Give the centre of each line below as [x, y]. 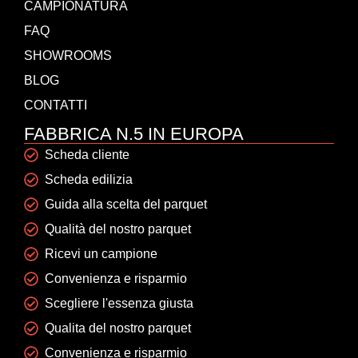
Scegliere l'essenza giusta [119, 303]
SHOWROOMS [68, 55]
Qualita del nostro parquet [118, 328]
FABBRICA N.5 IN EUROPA [134, 133]
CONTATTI [56, 105]
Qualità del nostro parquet [118, 229]
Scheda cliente [88, 154]
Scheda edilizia [89, 179]
